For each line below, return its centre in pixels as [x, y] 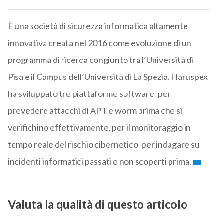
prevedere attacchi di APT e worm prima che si [95, 111]
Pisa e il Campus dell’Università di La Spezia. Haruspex [108, 77]
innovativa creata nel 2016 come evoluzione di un [99, 43]
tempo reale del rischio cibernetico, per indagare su [103, 145]
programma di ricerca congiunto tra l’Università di [100, 60]
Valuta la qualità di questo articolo [97, 204]
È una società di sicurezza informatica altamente [98, 26]
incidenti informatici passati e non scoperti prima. [99, 162]
